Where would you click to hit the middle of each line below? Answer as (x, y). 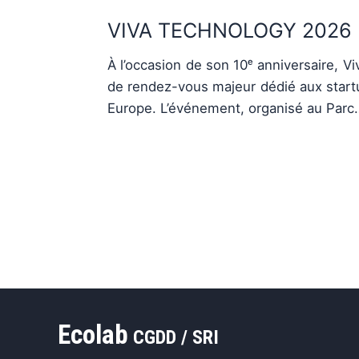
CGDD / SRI (176, 337)
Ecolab (93, 334)
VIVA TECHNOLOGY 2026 (230, 31)
